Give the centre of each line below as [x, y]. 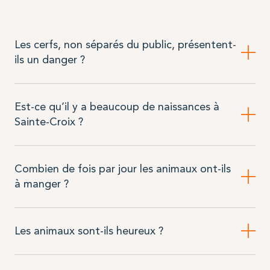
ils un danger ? [49, 59]
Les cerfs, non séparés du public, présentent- [125, 44]
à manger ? [41, 184]
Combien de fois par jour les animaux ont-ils [122, 168]
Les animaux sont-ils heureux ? [89, 231]
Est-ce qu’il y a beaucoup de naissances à [117, 106]
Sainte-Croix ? [49, 121]
